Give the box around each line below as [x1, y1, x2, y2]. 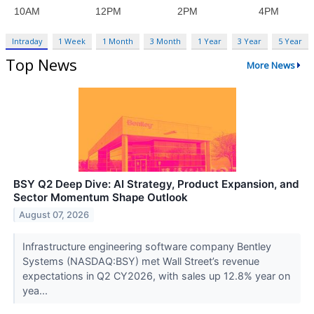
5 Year [278, 36, 302, 47]
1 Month [102, 36, 134, 47]
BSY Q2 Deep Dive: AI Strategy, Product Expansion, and [13, 177, 299, 191]
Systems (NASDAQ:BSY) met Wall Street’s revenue [22, 254, 259, 267]
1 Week [58, 36, 86, 47]
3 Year [238, 36, 262, 47]
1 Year [197, 36, 221, 47]
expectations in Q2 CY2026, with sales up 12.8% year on [22, 269, 290, 282]
